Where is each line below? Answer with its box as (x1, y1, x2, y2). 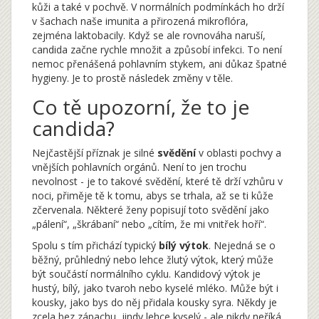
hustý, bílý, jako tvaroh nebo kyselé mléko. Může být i (32, 281, 278, 296)
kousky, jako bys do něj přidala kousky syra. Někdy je (32, 296, 277, 310)
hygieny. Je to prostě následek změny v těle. (32, 71, 233, 85)
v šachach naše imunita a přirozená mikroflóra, (32, 14, 249, 28)
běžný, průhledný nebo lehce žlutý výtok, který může (32, 253, 273, 267)
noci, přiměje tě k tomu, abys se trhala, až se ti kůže (32, 189, 273, 203)
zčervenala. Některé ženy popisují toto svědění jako (32, 203, 269, 217)
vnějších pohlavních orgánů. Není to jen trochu (32, 160, 246, 174)
